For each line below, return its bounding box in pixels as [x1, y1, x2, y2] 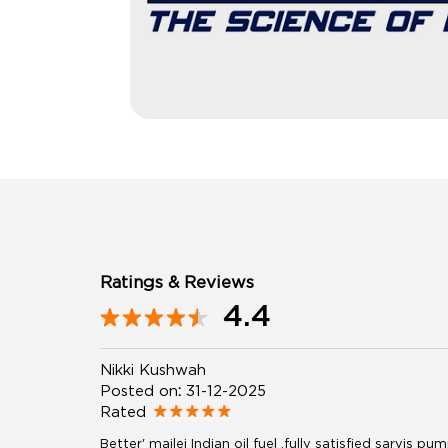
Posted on [99, 381, 178, 398]
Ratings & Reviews [99, 272, 254, 291]
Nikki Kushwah [99, 360, 206, 377]
